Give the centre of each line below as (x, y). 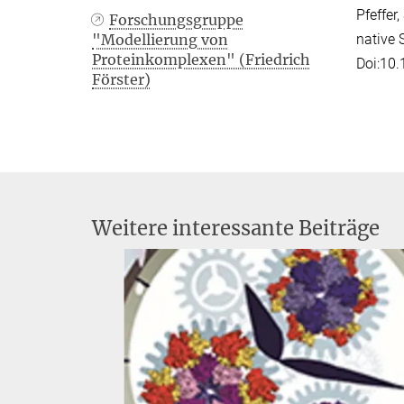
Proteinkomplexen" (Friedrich (201, 60)
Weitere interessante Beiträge (236, 228)
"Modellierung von (160, 40)
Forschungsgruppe (177, 20)
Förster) (121, 79)
